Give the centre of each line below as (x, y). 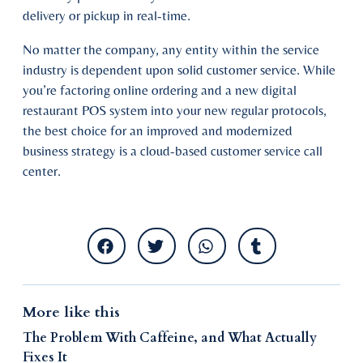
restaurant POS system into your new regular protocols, (175, 110)
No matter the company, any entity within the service (171, 49)
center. (42, 171)
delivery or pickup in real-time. (107, 15)
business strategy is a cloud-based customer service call (173, 151)
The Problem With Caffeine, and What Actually (170, 338)
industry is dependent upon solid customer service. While (179, 70)
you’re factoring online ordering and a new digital (160, 90)
